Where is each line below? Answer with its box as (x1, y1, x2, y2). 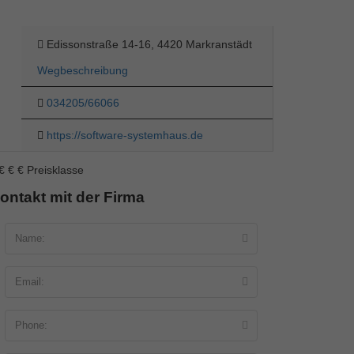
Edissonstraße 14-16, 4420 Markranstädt (47, 37, 252, 51)
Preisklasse (24, 163, 84, 176)
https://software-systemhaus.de (47, 128, 203, 141)
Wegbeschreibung (37, 63, 128, 77)
